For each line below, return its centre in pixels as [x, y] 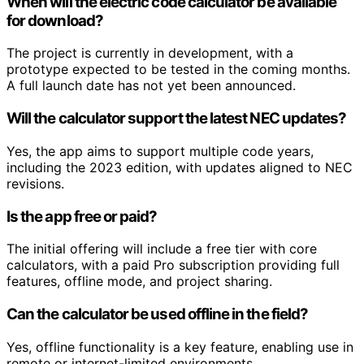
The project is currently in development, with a [150, 53]
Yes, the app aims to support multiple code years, [160, 151]
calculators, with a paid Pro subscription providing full [173, 265]
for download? [55, 20]
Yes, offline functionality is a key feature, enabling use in [180, 347]
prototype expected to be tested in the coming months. [178, 69]
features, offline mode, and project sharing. [139, 282]
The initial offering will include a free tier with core [162, 249]
